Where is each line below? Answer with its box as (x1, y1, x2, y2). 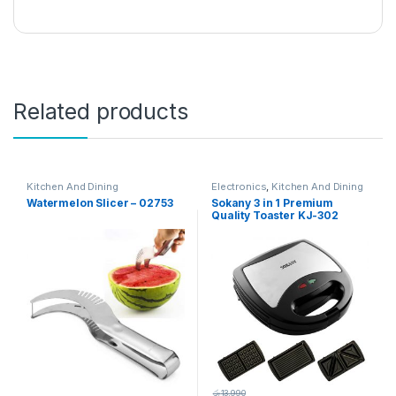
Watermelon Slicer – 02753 (26, 196, 173, 210)
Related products (13, 98, 188, 126)
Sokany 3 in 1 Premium (210, 196, 334, 210)
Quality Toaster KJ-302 (210, 209, 339, 223)
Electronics (210, 180, 267, 194)
